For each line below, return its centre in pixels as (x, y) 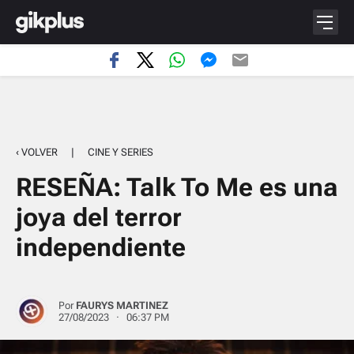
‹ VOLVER (37, 152)
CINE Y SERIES (121, 152)
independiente (101, 247)
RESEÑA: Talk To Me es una (177, 187)
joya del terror (99, 217)
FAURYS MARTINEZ (122, 305)
